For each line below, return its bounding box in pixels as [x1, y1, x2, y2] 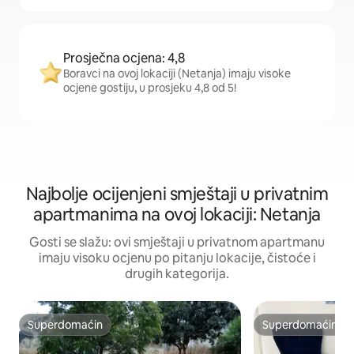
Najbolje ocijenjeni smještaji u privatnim [25, 183, 329, 206]
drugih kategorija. [125, 265, 229, 283]
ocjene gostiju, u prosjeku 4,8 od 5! [63, 81, 236, 96]
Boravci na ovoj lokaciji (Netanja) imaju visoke [63, 66, 291, 81]
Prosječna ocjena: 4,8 [63, 50, 185, 67]
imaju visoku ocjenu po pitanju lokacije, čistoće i [38, 250, 316, 267]
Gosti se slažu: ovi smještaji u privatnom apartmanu [29, 234, 325, 251]
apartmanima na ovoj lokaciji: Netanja [33, 203, 321, 227]
